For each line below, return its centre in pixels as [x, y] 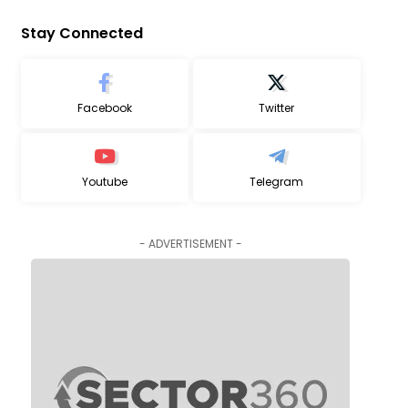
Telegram [277, 182]
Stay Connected [82, 33]
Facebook [104, 108]
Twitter [277, 108]
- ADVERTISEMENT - [190, 244]
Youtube [104, 182]
